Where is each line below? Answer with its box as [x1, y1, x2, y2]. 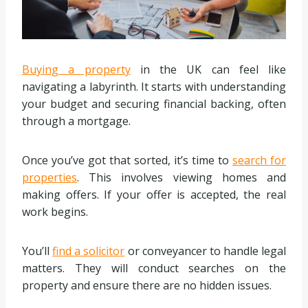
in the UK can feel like [130, 62, 286, 78]
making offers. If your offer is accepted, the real [22, 187, 286, 203]
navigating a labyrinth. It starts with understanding [22, 79, 286, 95]
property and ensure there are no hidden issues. [22, 278, 272, 294]
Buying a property [22, 62, 131, 78]
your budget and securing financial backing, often [22, 96, 286, 112]
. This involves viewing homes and [77, 170, 286, 186]
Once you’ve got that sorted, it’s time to [22, 153, 232, 168]
